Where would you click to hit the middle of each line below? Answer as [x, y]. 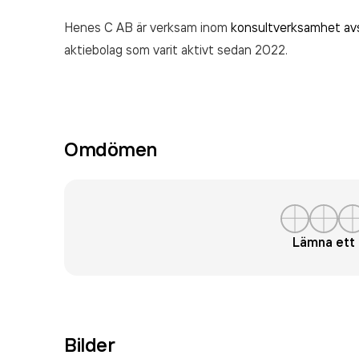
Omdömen [111, 149]
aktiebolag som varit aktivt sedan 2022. [176, 50]
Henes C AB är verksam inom [147, 27]
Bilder [90, 345]
